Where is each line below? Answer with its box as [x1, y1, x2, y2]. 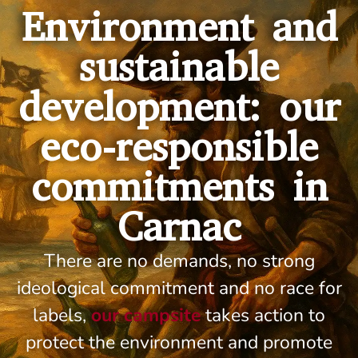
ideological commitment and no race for [16, 276, 342, 300]
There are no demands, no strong [43, 249, 315, 273]
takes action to [201, 303, 325, 328]
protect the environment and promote [26, 330, 332, 355]
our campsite [91, 303, 201, 328]
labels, [33, 303, 91, 328]
